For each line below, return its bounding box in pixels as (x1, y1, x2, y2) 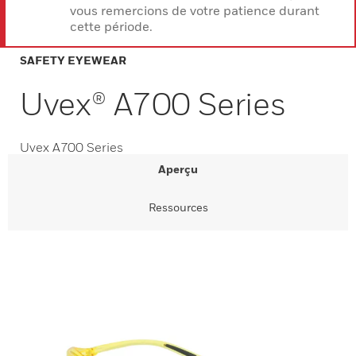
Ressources (148, 200, 208, 214)
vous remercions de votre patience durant (70, 2, 319, 18)
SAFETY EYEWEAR (20, 53, 126, 67)
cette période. (70, 18, 153, 34)
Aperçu (158, 162, 198, 176)
